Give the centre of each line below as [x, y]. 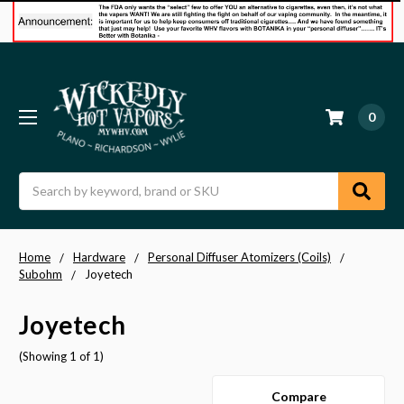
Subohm [41, 274]
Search [38, 181]
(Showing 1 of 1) [61, 357]
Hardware [99, 257]
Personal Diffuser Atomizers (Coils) [239, 257]
